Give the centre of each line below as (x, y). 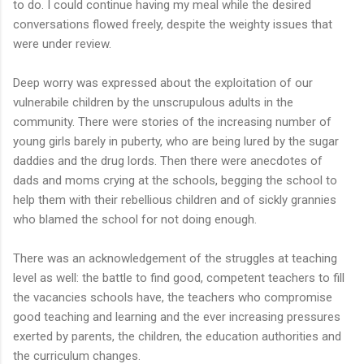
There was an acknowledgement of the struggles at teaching (175, 258)
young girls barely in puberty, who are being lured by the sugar (176, 141)
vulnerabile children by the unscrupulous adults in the (153, 102)
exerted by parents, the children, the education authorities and (177, 336)
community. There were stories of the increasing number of (172, 121)
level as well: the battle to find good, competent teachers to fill (179, 277)
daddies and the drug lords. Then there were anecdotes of (168, 160)
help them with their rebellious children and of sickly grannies (175, 199)
